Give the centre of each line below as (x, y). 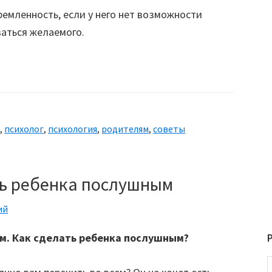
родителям (125, 129)
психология (73, 129)
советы (169, 129)
